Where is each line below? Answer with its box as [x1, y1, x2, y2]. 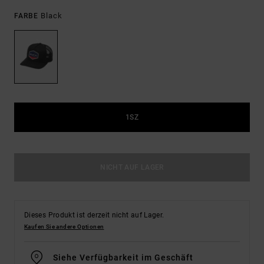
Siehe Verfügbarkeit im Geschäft [53, 253, 193, 263]
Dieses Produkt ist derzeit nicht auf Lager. [24, 211, 164, 220]
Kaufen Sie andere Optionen [24, 223, 104, 230]
